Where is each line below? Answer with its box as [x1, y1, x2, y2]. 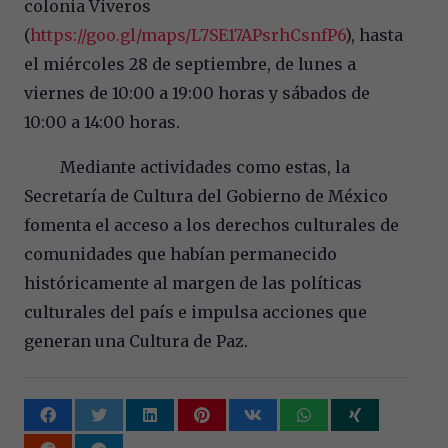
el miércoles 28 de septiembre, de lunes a [24, 53, 356, 74]
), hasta [345, 24, 403, 45]
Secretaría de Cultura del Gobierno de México [24, 185, 388, 206]
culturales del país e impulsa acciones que [24, 301, 367, 322]
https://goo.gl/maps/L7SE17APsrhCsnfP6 [30, 24, 345, 45]
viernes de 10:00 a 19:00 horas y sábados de [24, 82, 370, 103]
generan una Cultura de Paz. [24, 330, 248, 351]
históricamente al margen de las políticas [24, 272, 362, 293]
